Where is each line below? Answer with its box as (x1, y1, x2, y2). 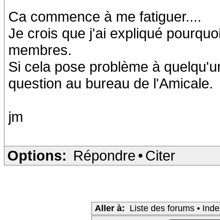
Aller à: (95, 203, 125, 213)
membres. (8, 42, 72, 58)
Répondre (73, 147, 136, 164)
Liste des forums (130, 203, 194, 213)
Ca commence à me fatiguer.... (8, 8, 201, 25)
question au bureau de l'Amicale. (8, 75, 213, 91)
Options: (7, 147, 67, 164)
